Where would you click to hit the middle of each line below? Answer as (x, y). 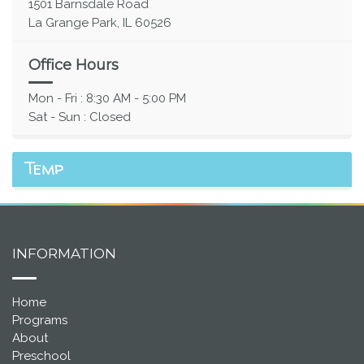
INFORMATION (64, 254)
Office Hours (74, 65)
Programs (40, 321)
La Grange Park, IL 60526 (100, 23)
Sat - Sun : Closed (80, 117)
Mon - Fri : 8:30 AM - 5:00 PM (107, 99)
